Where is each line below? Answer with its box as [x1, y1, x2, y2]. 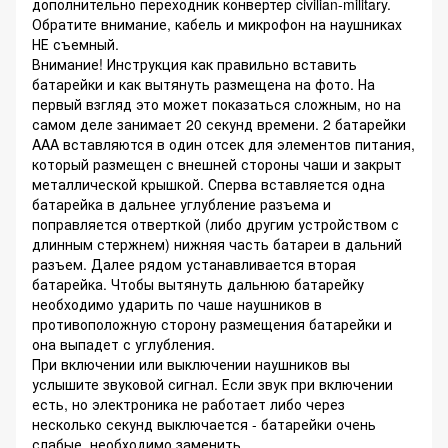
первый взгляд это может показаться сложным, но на [32, 94, 401, 115]
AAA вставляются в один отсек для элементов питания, [32, 134, 415, 155]
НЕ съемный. [32, 34, 119, 55]
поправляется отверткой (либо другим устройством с [32, 214, 399, 235]
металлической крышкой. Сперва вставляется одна [32, 174, 385, 195]
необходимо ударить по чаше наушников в [32, 294, 322, 315]
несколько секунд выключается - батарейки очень [32, 414, 376, 435]
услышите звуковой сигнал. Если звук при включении [32, 374, 393, 395]
